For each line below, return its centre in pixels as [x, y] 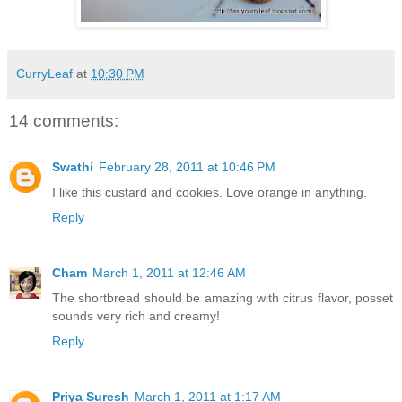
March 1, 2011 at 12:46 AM [169, 273]
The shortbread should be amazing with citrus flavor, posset [223, 298]
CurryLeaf [44, 73]
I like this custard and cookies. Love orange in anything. [210, 192]
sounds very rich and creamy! [136, 316]
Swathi [73, 167]
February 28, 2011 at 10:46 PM [187, 167]
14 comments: [64, 120]
